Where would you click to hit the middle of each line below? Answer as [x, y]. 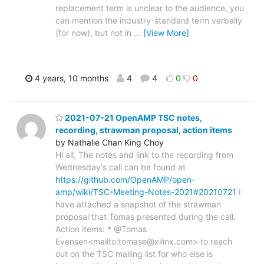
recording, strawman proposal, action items [144, 130]
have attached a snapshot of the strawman [138, 204]
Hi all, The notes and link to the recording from [144, 155]
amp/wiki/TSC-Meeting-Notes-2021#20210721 [146, 192]
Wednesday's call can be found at [121, 167]
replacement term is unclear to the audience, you [150, 8]
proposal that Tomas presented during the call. [146, 217]
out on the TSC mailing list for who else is [134, 254]
